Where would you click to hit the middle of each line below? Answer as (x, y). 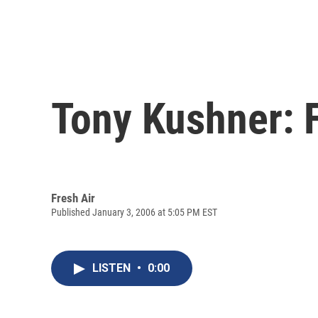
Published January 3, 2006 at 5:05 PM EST (134, 212)
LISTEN (113, 268)
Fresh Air (73, 198)
